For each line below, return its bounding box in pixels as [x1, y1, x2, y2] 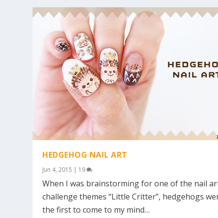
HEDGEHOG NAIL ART [42, 149, 127, 160]
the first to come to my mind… [42, 204, 150, 215]
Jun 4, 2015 [42, 165, 73, 174]
